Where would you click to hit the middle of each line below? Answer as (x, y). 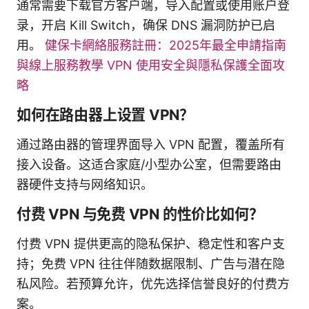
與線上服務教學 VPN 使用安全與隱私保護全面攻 (151, 65)
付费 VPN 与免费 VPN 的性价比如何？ (140, 214)
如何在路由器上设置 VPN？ (106, 114)
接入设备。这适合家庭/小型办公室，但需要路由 (149, 164)
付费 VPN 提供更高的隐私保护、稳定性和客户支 (151, 243)
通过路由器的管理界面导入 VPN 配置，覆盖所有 (151, 144)
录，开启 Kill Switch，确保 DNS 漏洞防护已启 (146, 25)
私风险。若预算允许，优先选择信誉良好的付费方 (153, 283)
